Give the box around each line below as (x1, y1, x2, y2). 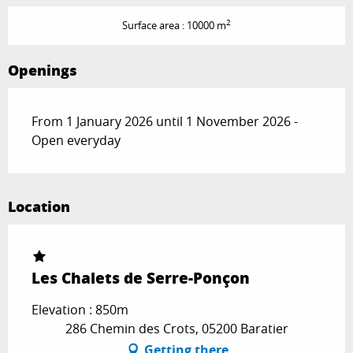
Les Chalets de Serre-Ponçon (32, 266, 250, 288)
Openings (8, 59, 77, 80)
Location (8, 195, 70, 217)
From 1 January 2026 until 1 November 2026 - (32, 112, 298, 130)
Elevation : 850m (32, 300, 128, 318)
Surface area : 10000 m (122, 18, 226, 32)
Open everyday (32, 131, 121, 149)
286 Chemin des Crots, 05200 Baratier (65, 319, 288, 337)
